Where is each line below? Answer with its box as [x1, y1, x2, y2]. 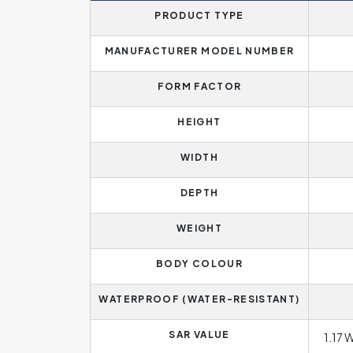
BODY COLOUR [156, 258, 243, 269]
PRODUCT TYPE [154, 9, 244, 21]
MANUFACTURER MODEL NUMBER [104, 45, 295, 57]
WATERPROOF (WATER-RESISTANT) [98, 293, 300, 305]
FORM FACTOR [157, 80, 242, 92]
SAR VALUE [169, 329, 230, 340]
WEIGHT [176, 222, 223, 234]
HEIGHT [177, 116, 221, 128]
